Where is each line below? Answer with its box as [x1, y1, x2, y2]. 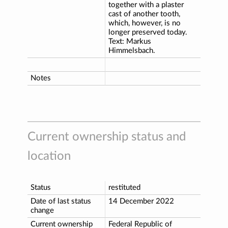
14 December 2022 [108, 197, 174, 205]
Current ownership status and [27, 130, 186, 143]
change [31, 206, 54, 214]
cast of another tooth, [108, 10, 180, 18]
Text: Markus [108, 37, 151, 45]
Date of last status [31, 197, 91, 205]
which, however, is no [108, 19, 181, 27]
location [27, 150, 71, 162]
